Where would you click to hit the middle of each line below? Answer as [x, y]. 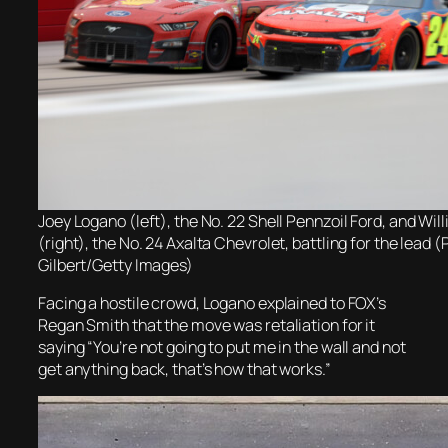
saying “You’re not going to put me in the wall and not [222, 346]
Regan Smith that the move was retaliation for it [207, 324]
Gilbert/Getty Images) [115, 264]
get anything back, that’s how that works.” [184, 368]
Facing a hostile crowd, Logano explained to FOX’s [212, 302]
